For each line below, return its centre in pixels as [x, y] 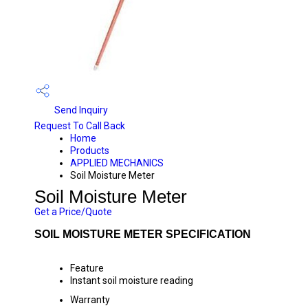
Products [90, 151]
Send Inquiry [80, 110]
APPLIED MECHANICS [117, 163]
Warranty [90, 300]
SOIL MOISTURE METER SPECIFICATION [143, 234]
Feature [87, 268]
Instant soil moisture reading [132, 280]
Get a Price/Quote [73, 212]
